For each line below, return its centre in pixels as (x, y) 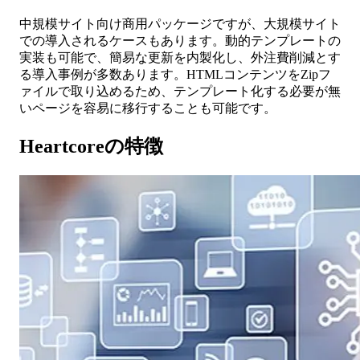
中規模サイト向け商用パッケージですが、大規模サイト (180, 24)
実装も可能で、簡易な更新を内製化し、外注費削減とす (180, 58)
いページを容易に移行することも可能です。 (148, 108)
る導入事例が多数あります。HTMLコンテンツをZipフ (175, 75)
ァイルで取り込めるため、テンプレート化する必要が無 (180, 92)
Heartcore (62, 147)
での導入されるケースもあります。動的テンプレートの (180, 41)
